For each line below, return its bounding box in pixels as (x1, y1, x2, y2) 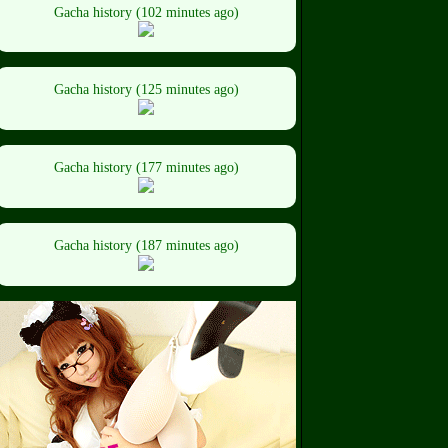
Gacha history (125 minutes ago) (53, 82, 239, 98)
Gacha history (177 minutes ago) (53, 160, 239, 176)
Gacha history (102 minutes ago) (53, 4, 239, 20)
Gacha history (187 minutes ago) (53, 237, 239, 253)
